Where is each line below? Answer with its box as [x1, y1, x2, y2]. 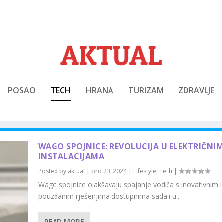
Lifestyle [133, 166, 156, 175]
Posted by [38, 166, 68, 175]
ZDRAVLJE [178, 84, 214, 96]
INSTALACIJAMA [38, 150, 105, 162]
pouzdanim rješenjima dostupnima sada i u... [38, 191, 181, 201]
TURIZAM [128, 84, 164, 96]
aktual [67, 166, 85, 175]
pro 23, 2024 [91, 166, 127, 175]
